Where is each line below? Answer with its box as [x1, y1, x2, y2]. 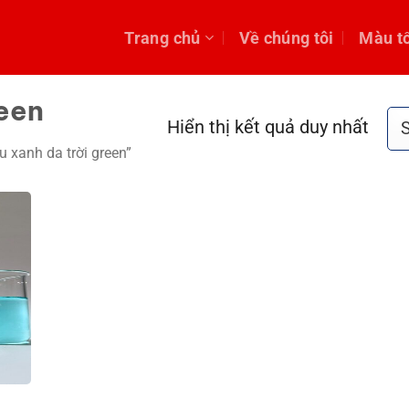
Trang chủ [124, 27, 201, 47]
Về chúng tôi [238, 27, 334, 47]
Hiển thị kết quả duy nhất [167, 117, 370, 139]
